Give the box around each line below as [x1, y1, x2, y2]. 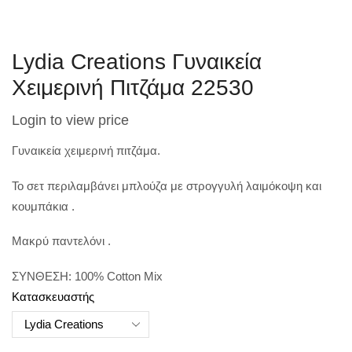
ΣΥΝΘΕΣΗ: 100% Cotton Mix [12, 269, 163, 283]
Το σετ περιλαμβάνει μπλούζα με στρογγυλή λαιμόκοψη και [12, 178, 321, 192]
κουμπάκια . [12, 199, 75, 213]
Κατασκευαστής [12, 290, 94, 303]
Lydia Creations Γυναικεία [12, 49, 262, 75]
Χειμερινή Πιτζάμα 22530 [12, 75, 254, 101]
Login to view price [12, 112, 129, 129]
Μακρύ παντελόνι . [12, 234, 111, 248]
